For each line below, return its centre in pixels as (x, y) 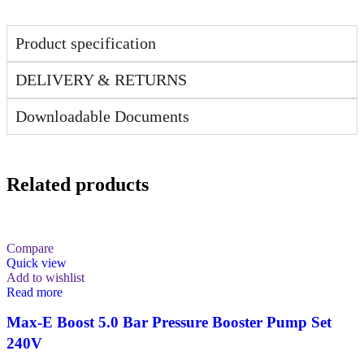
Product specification (86, 43)
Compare (30, 248)
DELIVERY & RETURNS (101, 79)
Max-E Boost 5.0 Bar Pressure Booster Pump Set (169, 322)
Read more (35, 292)
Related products (78, 184)
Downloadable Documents (102, 116)
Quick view (37, 262)
